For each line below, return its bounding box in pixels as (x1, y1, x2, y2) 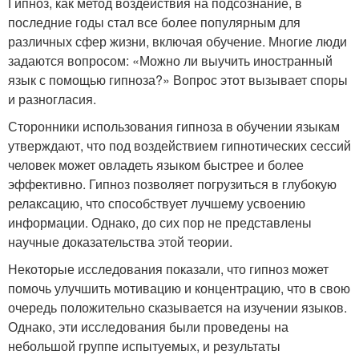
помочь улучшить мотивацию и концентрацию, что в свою (8, 279, 350, 298)
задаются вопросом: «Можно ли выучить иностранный (8, 51, 333, 71)
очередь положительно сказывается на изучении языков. (8, 298, 347, 317)
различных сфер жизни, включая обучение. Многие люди (8, 32, 347, 51)
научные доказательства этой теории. (8, 232, 232, 252)
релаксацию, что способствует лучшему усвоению (8, 194, 305, 213)
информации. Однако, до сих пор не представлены (8, 213, 312, 232)
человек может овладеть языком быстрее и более (8, 155, 304, 175)
